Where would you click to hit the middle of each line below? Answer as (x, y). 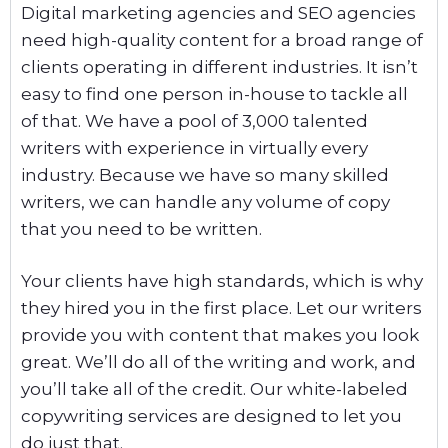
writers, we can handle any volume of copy (205, 201)
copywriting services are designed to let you (211, 416)
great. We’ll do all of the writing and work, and (218, 362)
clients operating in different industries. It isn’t (219, 66)
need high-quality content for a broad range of (222, 39)
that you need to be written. (141, 228)
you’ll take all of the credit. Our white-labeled (214, 389)
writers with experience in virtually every (194, 147)
